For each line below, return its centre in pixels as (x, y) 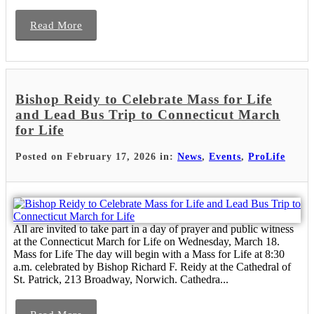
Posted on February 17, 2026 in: (96, 156)
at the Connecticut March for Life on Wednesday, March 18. (146, 241)
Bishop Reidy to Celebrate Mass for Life (144, 99)
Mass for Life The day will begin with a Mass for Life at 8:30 (149, 254)
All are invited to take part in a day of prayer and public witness (153, 228)
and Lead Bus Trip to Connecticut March (148, 114)
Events (225, 156)
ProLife (267, 156)
